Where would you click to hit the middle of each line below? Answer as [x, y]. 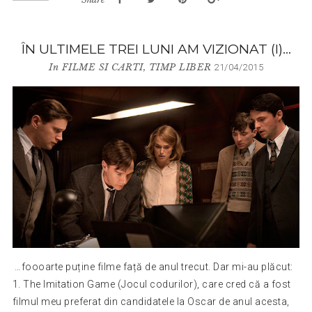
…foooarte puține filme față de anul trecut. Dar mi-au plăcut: [154, 266]
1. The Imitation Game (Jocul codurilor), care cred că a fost [151, 284]
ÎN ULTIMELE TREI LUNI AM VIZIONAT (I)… [156, 49]
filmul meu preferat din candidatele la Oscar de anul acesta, [151, 301]
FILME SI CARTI [102, 67]
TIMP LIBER [180, 67]
